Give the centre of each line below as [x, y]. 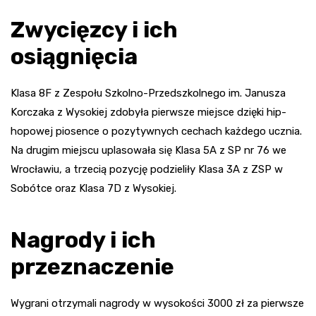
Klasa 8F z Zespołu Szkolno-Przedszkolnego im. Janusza [148, 93]
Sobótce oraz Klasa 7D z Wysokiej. [93, 189]
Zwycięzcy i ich [94, 30]
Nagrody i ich [83, 240]
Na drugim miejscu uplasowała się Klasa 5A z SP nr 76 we [148, 151]
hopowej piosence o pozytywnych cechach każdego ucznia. [156, 132]
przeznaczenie [92, 267]
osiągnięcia [74, 57]
